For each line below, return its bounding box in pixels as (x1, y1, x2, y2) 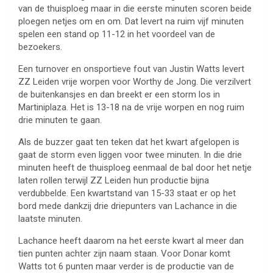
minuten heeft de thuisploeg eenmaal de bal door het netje (18, 162, 252, 174)
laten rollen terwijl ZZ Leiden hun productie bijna (18, 175, 209, 186)
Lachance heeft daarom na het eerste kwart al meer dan (18, 235, 244, 247)
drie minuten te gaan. (18, 115, 102, 126)
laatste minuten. (18, 213, 82, 225)
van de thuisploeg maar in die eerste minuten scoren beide (18, 3, 252, 15)
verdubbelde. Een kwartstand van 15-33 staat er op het (18, 188, 236, 199)
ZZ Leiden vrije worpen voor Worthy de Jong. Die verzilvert (18, 76, 251, 88)
